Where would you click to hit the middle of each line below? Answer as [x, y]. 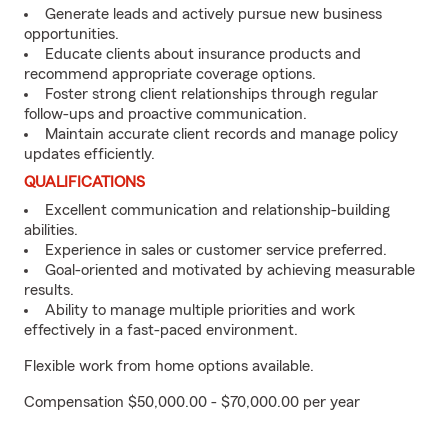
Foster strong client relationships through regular [211, 94]
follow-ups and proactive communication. [165, 114]
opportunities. [71, 34]
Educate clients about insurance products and [203, 54]
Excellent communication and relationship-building [217, 210]
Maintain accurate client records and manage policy [221, 134]
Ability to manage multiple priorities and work [200, 310]
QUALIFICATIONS [84, 182]
